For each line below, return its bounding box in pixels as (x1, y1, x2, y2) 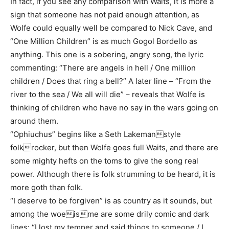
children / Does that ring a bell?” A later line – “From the (10, 76, 211, 86)
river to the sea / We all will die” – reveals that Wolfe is (10, 89, 205, 99)
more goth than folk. (10, 182, 83, 192)
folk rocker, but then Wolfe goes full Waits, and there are (10, 143, 218, 152)
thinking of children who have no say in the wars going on (10, 103, 218, 112)
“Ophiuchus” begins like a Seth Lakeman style (10, 129, 181, 139)
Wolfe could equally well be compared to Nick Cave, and (10, 23, 212, 33)
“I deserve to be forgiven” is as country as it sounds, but (10, 196, 212, 205)
